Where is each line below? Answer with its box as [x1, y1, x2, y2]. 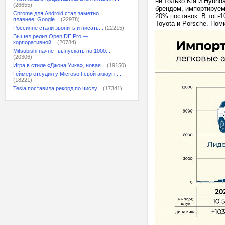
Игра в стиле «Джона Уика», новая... [13, 62, 105, 68]
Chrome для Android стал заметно [13, 10, 99, 16]
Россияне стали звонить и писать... [13, 25, 103, 31]
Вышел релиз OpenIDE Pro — [13, 33, 88, 39]
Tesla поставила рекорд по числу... [13, 85, 101, 91]
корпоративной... [13, 39, 56, 45]
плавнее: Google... [13, 16, 59, 22]
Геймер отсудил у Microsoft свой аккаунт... [13, 71, 121, 77]
